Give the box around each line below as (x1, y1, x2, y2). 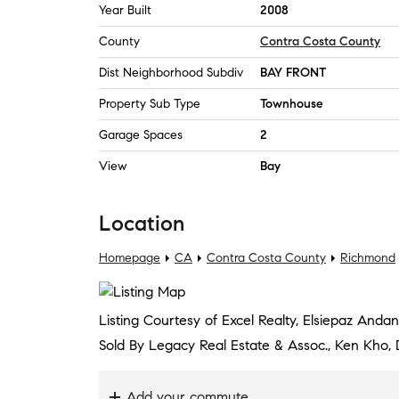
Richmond (340, 250, 395, 265)
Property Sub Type (99, 96, 200, 111)
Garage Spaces (99, 127, 183, 142)
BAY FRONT (260, 65, 326, 80)
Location (99, 210, 184, 237)
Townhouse (260, 96, 323, 111)
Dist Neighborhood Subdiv (99, 65, 243, 80)
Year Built (99, 3, 151, 18)
